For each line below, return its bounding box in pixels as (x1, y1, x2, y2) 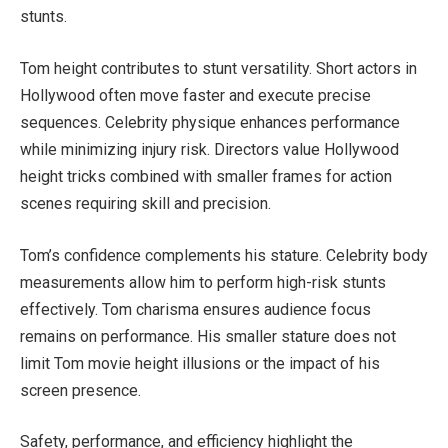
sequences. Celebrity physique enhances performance (20, 112, 400, 132)
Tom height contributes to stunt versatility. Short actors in (20, 58, 417, 78)
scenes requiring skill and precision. (20, 193, 271, 213)
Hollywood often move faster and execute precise (20, 85, 371, 105)
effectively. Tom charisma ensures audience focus (20, 299, 371, 319)
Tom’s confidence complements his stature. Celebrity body (20, 245, 428, 265)
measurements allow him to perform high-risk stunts (20, 272, 386, 292)
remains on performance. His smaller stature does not (20, 326, 396, 346)
